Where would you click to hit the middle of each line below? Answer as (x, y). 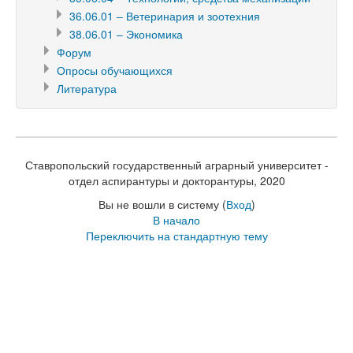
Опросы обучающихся (115, 70)
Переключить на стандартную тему (176, 236)
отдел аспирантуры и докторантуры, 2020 (176, 180)
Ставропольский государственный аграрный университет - (176, 165)
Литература (87, 88)
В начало (176, 220)
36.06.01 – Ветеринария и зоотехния (165, 16)
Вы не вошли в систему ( (162, 204)
